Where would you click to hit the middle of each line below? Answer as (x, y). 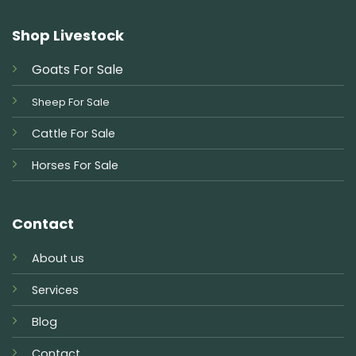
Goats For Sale (77, 69)
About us (58, 258)
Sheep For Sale (70, 102)
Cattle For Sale (73, 133)
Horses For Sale (75, 165)
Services (55, 290)
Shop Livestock (68, 35)
